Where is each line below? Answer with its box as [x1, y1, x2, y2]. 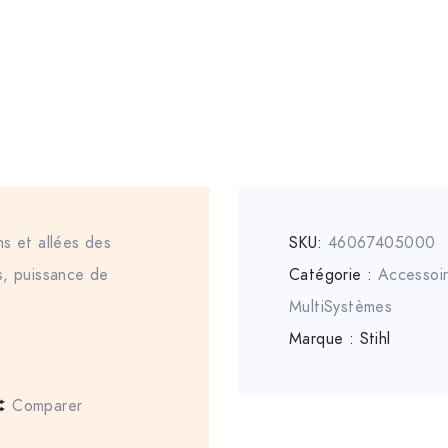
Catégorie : [289, 264, 378, 287]
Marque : [289, 328, 360, 351]
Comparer [12, 395, 83, 418]
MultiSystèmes [289, 296, 393, 319]
